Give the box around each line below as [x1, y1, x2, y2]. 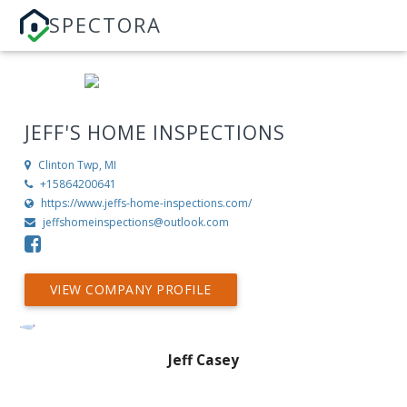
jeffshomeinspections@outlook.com [42, 214, 229, 231]
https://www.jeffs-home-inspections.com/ [40, 195, 252, 212]
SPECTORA [49, 11, 163, 38]
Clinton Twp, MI [37, 157, 116, 174]
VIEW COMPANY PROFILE [49, 281, 212, 299]
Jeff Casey [168, 351, 239, 371]
